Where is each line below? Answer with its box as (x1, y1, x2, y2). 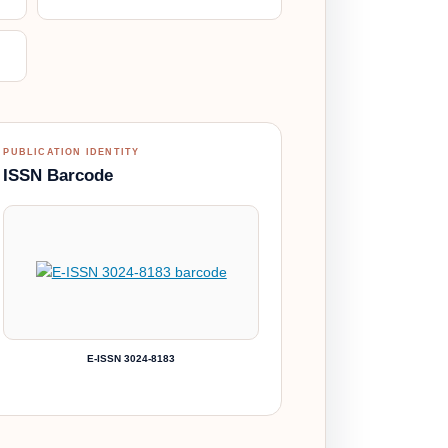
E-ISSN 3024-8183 (87, 352, 176, 364)
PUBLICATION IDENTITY (3, 146, 140, 157)
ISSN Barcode (3, 165, 114, 185)
